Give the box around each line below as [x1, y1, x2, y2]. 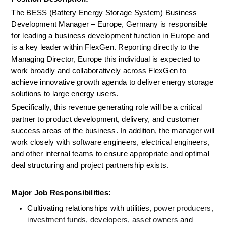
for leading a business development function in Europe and [11, 32, 210, 40]
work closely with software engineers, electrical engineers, [11, 138, 210, 146]
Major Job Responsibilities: [11, 189, 111, 197]
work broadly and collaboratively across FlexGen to [11, 67, 186, 75]
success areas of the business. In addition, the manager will [11, 127, 215, 135]
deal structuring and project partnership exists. [11, 161, 169, 169]
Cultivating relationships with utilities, [27, 204, 152, 212]
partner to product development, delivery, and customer [11, 115, 199, 123]
